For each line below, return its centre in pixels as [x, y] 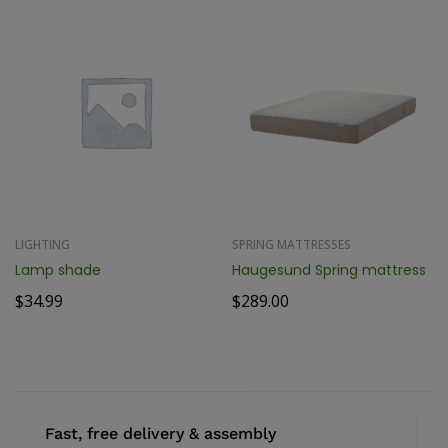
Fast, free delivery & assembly [160, 433]
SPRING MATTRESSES [291, 244]
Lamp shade [58, 269]
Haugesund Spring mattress [329, 269]
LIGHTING [42, 244]
